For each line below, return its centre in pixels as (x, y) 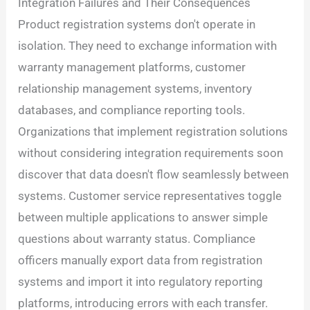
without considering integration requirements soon (151, 153)
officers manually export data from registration (140, 261)
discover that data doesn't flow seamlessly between (154, 175)
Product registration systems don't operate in (137, 25)
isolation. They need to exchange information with (148, 46)
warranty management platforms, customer (132, 67)
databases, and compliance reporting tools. (132, 110)
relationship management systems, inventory (135, 89)
